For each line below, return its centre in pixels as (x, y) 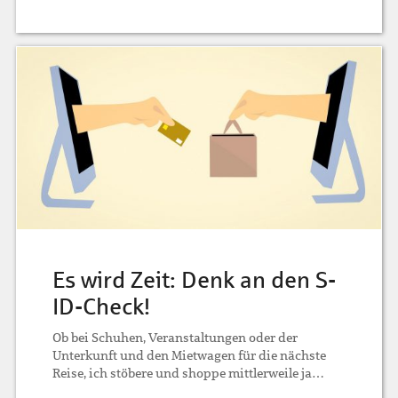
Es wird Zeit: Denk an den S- (195, 279)
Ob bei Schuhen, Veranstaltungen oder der (175, 337)
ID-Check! (102, 306)
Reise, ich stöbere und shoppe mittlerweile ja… (189, 373)
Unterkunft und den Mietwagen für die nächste (190, 355)
